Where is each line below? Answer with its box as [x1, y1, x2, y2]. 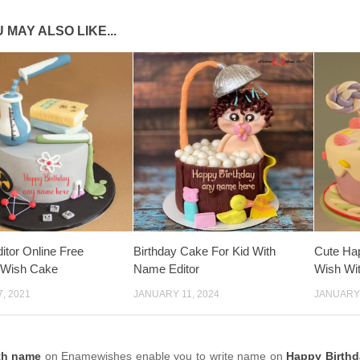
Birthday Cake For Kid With [133, 244, 276, 259]
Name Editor [133, 262, 200, 276]
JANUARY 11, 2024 [133, 288, 220, 301]
